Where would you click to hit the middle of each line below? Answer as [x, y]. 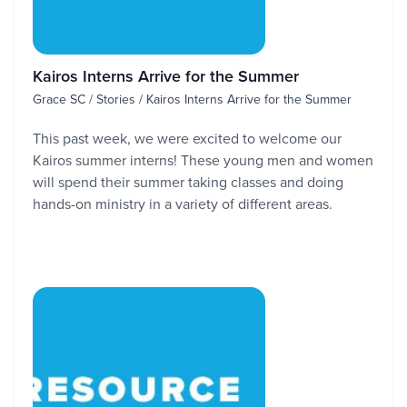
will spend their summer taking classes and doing [188, 182]
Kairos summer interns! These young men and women [203, 160]
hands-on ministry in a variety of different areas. [183, 203]
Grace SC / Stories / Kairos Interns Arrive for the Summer [192, 99]
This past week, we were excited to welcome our [187, 138]
